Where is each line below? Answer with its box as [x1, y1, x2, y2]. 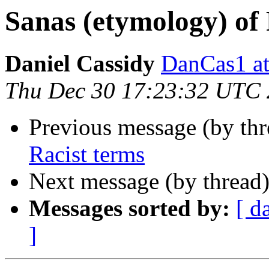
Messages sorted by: [29, 195, 230, 222]
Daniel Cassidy [5, 50, 155, 77]
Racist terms [29, 141, 145, 168]
